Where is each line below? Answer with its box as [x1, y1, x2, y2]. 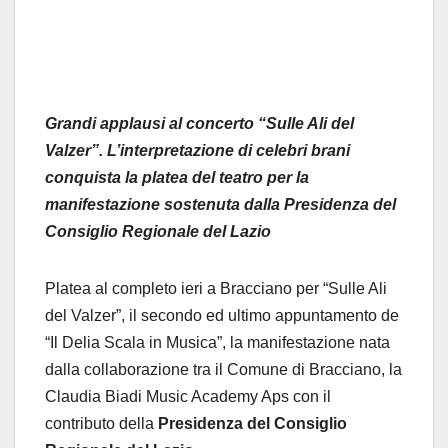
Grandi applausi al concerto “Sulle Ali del [45, 114, 354, 132]
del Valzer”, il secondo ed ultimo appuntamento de [45, 306, 399, 324]
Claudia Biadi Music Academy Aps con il [45, 387, 331, 405]
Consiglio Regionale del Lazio [45, 222, 271, 240]
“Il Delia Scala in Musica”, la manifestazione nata [45, 333, 390, 351]
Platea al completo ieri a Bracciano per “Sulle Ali [45, 279, 387, 297]
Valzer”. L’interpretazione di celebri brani [45, 141, 350, 159]
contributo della [45, 414, 158, 432]
